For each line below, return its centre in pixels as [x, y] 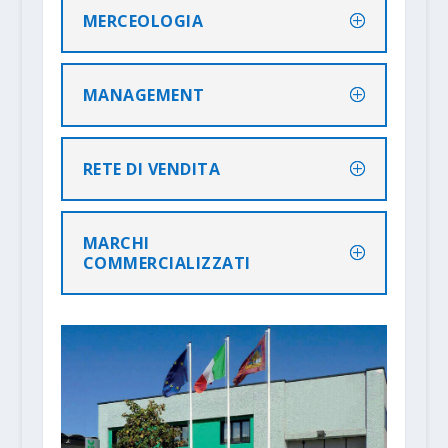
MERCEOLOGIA [143, 21]
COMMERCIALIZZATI [166, 263]
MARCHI [116, 243]
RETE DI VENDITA [151, 169]
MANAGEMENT [143, 95]
